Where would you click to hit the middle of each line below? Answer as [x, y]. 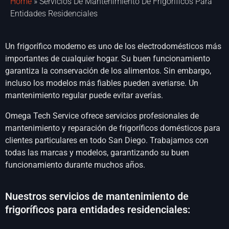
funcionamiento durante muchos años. [75, 165]
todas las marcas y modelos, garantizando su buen [97, 153]
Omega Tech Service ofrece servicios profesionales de [102, 116]
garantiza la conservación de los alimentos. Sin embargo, [108, 71]
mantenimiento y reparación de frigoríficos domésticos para [113, 128]
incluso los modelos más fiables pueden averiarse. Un [102, 83]
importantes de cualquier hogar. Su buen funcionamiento [108, 59]
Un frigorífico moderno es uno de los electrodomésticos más [113, 47]
